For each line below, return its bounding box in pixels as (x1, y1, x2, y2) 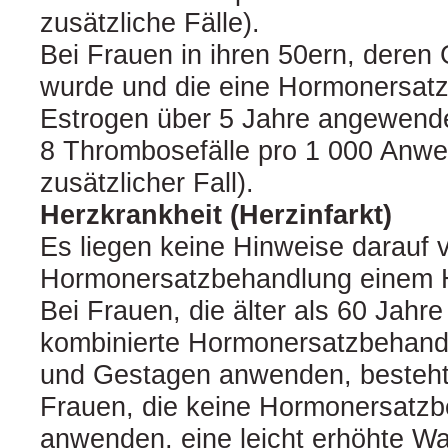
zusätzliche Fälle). (40, 7, 260, 38)
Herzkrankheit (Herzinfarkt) (40, 199, 392, 230)
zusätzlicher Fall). (40, 167, 254, 198)
